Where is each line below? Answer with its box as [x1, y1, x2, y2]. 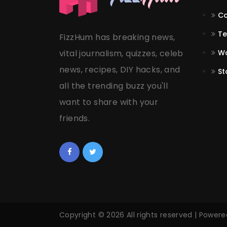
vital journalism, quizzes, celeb [59, 47, 183, 59]
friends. [59, 112, 90, 124]
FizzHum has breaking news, [59, 31, 175, 43]
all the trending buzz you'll [59, 80, 168, 92]
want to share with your [59, 96, 159, 108]
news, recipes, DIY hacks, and [59, 63, 180, 75]
